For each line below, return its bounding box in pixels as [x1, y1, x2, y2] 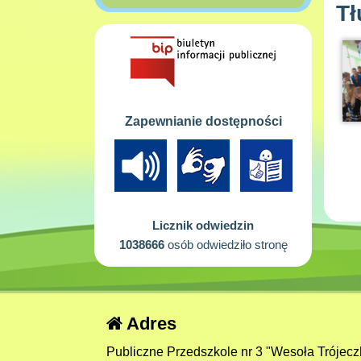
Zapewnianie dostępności [124, 114, 282, 128]
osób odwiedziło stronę [164, 237, 288, 251]
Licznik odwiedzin [152, 218, 254, 232]
